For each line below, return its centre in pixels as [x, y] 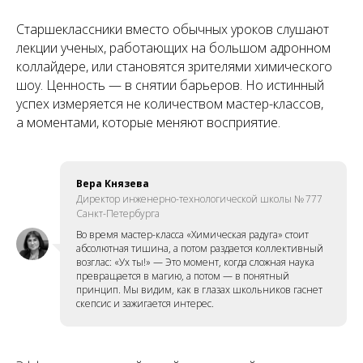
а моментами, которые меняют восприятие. [148, 122]
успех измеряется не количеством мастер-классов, [170, 103]
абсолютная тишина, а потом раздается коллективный [200, 248]
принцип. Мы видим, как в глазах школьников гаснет [199, 289]
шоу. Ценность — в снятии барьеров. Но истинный [170, 85]
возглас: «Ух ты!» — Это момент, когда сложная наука [195, 262]
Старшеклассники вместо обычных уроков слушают [173, 29]
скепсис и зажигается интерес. [145, 303]
